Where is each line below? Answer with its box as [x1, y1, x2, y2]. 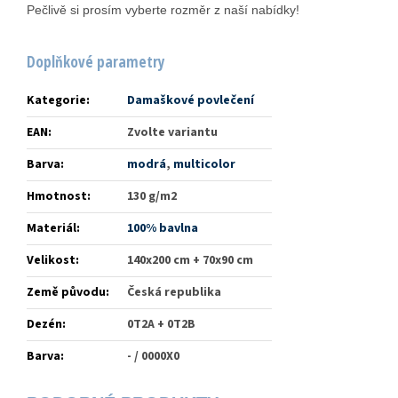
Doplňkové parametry [27, 52, 165, 73]
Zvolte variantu [127, 123, 218, 142]
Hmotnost [27, 187, 87, 206]
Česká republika [127, 283, 221, 302]
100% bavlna [127, 219, 198, 238]
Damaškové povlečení [127, 92, 254, 110]
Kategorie [27, 92, 86, 110]
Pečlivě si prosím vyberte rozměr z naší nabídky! [27, 3, 303, 18]
